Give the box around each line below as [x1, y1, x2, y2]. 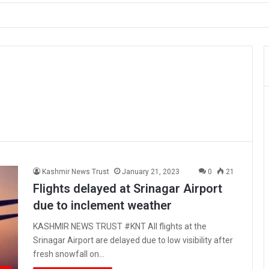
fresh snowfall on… [33, 249, 104, 259]
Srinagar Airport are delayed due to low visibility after [33, 235, 233, 245]
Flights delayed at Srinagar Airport [33, 181, 222, 196]
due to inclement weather [33, 198, 172, 213]
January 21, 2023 [122, 167, 180, 176]
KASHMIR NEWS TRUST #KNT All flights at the [33, 221, 207, 231]
